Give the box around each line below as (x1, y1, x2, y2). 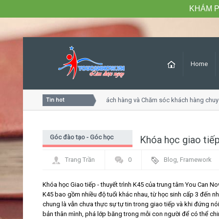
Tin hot (46, 97, 64, 103)
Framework (180, 156, 212, 163)
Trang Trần (65, 156, 95, 163)
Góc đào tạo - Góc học (50, 133, 113, 141)
